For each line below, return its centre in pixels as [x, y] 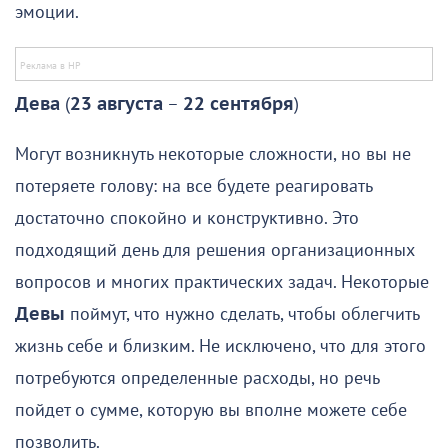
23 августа [116, 105]
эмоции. [47, 13]
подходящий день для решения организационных [215, 251]
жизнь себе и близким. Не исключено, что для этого [220, 347]
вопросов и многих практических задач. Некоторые [222, 283]
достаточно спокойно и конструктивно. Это [187, 219]
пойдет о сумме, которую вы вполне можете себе [211, 411]
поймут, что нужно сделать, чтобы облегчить [242, 315]
